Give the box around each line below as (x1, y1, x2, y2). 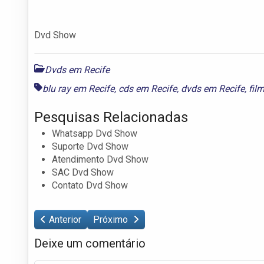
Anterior (49, 213, 81, 225)
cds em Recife (118, 82, 177, 94)
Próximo (93, 213, 130, 225)
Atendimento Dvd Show (52, 153, 148, 165)
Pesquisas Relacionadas (34, 108, 188, 126)
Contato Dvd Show (52, 179, 128, 191)
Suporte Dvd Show (52, 140, 128, 152)
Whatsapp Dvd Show (52, 127, 137, 139)
